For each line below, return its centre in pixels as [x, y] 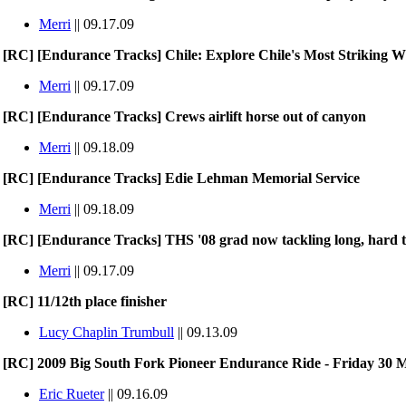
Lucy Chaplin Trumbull [106, 332]
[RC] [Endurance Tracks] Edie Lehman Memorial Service [181, 178]
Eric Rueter [72, 394]
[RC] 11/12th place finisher [85, 301]
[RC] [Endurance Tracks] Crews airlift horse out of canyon [184, 116]
